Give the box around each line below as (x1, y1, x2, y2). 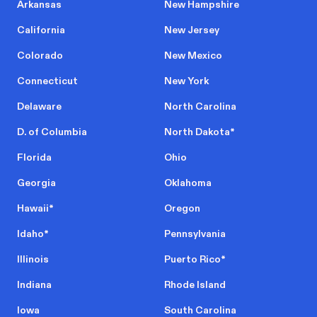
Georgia (17, 176, 56, 190)
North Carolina (164, 100, 236, 114)
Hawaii (17, 202, 49, 216)
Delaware (17, 100, 62, 114)
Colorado (17, 49, 63, 63)
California (17, 23, 65, 38)
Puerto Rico (164, 253, 221, 267)
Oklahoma (164, 176, 212, 190)
